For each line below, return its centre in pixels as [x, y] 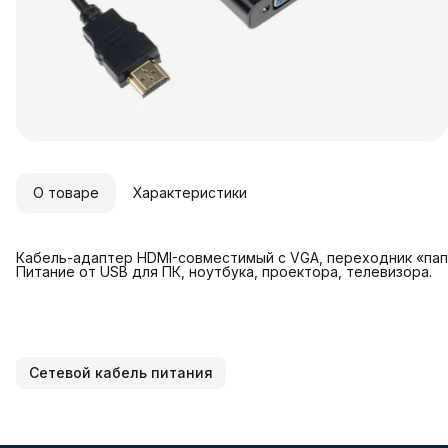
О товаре [66, 192]
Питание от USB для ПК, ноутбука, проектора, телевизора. [224, 271]
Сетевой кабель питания [121, 372]
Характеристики [190, 192]
